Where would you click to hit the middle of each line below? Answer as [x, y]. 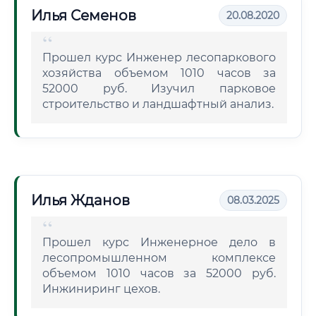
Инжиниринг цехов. [101, 289]
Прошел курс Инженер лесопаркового [159, 57]
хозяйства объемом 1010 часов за [159, 73]
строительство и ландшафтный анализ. [158, 104]
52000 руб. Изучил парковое [159, 89]
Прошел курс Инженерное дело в [159, 242]
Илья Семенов [84, 16]
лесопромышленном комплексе [159, 258]
